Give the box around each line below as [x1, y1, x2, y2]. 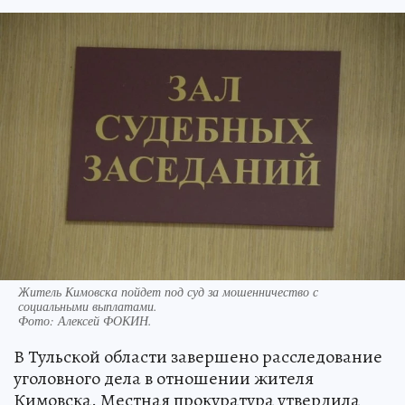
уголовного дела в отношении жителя [14, 366, 314, 391]
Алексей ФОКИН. [58, 312, 152, 330]
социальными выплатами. [18, 297, 157, 316]
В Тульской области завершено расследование [14, 344, 382, 370]
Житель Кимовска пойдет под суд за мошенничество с [18, 283, 318, 301]
